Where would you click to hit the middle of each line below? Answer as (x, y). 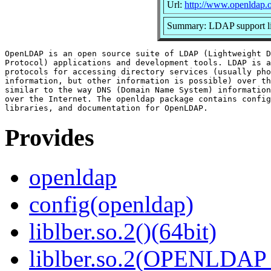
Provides (50, 138)
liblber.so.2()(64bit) (123, 232)
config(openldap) (111, 204)
